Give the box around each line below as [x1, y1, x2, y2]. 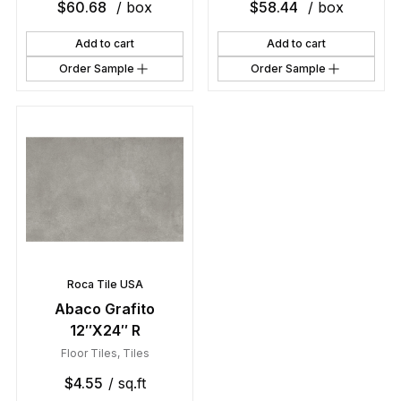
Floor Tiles [60, 346, 117, 360]
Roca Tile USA [66, 277, 143, 291]
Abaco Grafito [55, 299, 155, 318]
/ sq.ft [107, 373, 146, 392]
